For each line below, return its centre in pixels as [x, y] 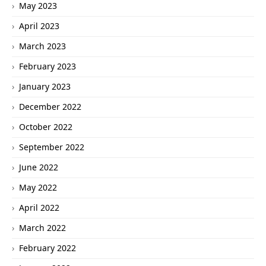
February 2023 [47, 66]
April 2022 [39, 208]
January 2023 [45, 87]
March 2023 [42, 46]
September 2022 [52, 147]
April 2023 [39, 26]
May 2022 [38, 188]
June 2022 [39, 167]
